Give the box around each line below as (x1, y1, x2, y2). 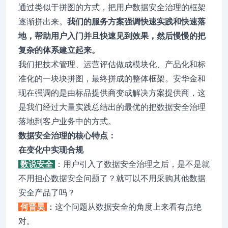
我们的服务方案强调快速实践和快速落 (67, 17, 206, 26)
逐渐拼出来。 (18, 17, 67, 26)
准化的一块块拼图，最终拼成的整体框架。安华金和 (18, 74, 206, 83)
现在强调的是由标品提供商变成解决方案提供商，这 (18, 89, 206, 97)
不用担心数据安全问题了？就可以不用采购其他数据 (18, 174, 206, 183)
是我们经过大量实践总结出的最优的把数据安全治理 (18, 103, 206, 111)
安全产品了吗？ (18, 188, 75, 197)
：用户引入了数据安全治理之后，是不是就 (55, 160, 210, 168)
